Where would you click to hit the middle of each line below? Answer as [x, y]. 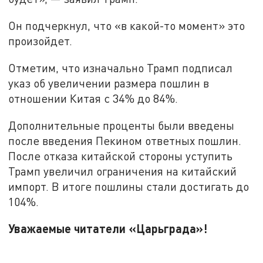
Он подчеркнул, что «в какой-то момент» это [127, 26]
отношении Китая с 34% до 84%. [93, 98]
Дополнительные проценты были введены [122, 125]
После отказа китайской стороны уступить [121, 156]
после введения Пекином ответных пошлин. [125, 140]
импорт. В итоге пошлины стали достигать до [129, 186]
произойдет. [41, 41]
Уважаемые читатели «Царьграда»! [108, 229]
